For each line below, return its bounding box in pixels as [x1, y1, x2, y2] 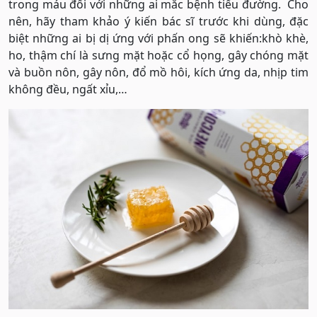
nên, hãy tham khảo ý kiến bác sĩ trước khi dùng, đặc [8, 13, 309, 30]
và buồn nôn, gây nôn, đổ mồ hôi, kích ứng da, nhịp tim [8, 64, 309, 81]
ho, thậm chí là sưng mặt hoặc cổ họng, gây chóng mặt [8, 47, 309, 64]
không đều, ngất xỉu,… [8, 81, 127, 98]
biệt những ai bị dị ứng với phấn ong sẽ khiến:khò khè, [8, 30, 309, 47]
